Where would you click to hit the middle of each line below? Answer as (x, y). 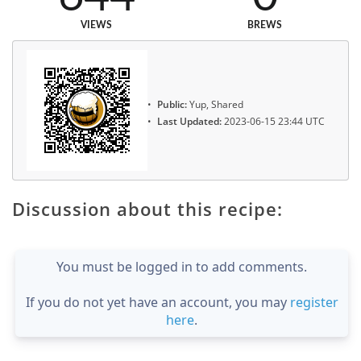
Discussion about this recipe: (147, 209)
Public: (172, 105)
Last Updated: (189, 121)
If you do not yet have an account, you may (158, 303)
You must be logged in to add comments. (182, 267)
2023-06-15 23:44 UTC (273, 121)
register (314, 303)
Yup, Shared (215, 105)
